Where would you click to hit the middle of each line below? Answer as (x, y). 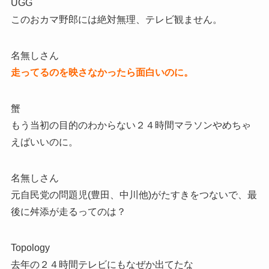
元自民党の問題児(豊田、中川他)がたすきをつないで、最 (134, 195)
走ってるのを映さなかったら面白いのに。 (102, 73)
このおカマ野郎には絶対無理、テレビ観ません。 (116, 20)
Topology (30, 248)
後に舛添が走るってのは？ (68, 212)
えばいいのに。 (44, 142)
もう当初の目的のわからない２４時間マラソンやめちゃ (131, 125)
